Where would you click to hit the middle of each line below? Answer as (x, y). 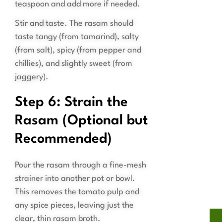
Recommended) (63, 139)
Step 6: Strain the (71, 103)
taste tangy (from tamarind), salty (77, 37)
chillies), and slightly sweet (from (74, 64)
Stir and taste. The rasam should (74, 24)
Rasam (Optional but (82, 121)
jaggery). (32, 77)
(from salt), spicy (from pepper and (78, 51)
